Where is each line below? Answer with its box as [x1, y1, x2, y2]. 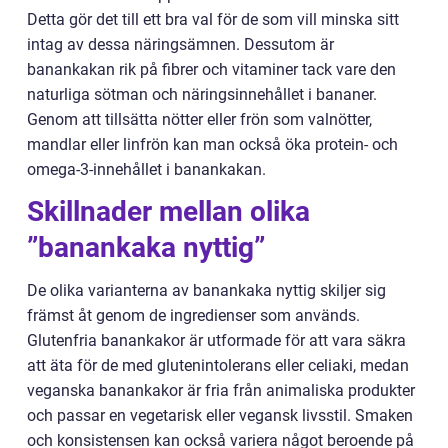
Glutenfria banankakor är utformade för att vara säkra [27, 331, 406, 351]
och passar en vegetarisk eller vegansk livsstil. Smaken [27, 406, 413, 426]
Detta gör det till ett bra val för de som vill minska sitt [27, 10, 399, 30]
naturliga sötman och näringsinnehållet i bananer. [27, 85, 377, 105]
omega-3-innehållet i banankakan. [27, 160, 266, 180]
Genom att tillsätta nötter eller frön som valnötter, [27, 110, 372, 130]
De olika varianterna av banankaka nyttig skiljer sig [27, 281, 386, 301]
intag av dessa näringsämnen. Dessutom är [27, 35, 334, 55]
